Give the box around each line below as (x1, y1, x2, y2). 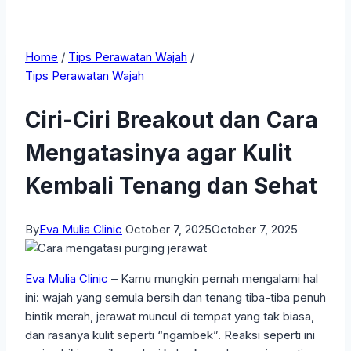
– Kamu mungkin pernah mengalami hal (111, 271, 318, 287)
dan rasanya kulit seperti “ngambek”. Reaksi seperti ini (25, 327, 315, 343)
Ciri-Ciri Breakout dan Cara (25, 107, 318, 134)
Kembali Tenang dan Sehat (25, 172, 317, 200)
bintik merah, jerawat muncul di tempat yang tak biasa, (25, 309, 314, 324)
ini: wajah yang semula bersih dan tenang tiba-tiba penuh (25, 290, 326, 306)
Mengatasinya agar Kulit (25, 139, 292, 167)
